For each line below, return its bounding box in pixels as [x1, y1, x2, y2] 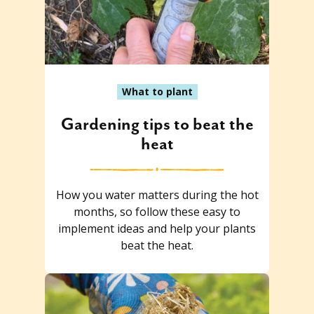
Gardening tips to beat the [60, 114, 254, 135]
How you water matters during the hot [55, 186, 259, 203]
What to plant [121, 84, 193, 98]
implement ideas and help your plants [58, 220, 256, 236]
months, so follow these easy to [74, 203, 240, 219]
